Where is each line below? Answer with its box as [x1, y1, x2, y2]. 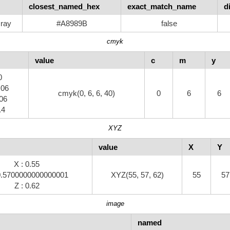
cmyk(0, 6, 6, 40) [58, 89, 115, 98]
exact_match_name [127, 2, 196, 11]
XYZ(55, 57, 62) [110, 170, 164, 179]
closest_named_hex [29, 2, 100, 11]
